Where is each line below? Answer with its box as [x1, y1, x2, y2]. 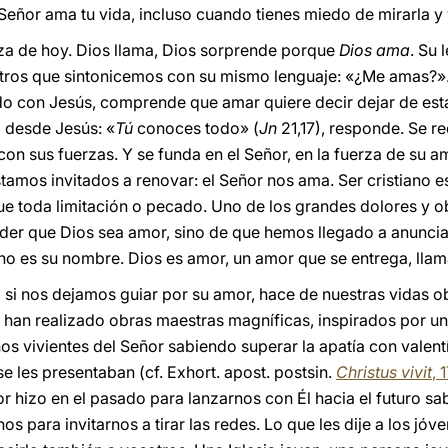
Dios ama [339, 40, 410, 60]
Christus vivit [336, 362, 432, 382]
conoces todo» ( [137, 118, 259, 138]
